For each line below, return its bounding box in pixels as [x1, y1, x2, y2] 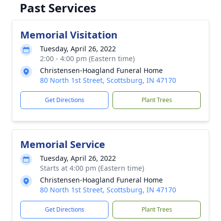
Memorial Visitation [20, 28, 117, 41]
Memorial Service [20, 138, 105, 151]
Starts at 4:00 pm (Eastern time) [40, 163, 144, 173]
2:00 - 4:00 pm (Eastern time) [40, 54, 135, 63]
